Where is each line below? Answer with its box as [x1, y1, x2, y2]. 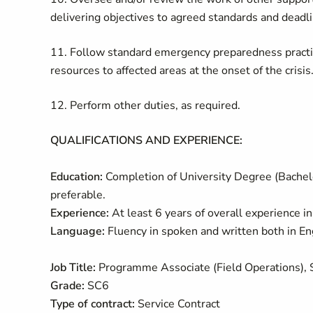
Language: [50, 224, 105, 239]
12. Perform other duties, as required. [50, 98, 240, 113]
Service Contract [135, 296, 220, 312]
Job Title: [50, 260, 96, 275]
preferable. [50, 187, 108, 203]
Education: [50, 169, 105, 184]
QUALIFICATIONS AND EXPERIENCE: [50, 133, 242, 148]
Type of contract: [50, 296, 135, 312]
